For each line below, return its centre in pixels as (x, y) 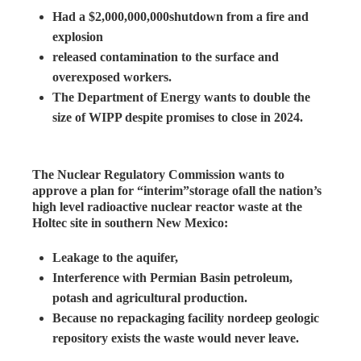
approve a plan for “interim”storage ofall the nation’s (177, 190)
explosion (78, 36)
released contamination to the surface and (166, 56)
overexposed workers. (112, 77)
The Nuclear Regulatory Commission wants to (158, 174)
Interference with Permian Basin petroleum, (172, 277)
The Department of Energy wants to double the (181, 97)
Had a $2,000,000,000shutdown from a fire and (180, 16)
